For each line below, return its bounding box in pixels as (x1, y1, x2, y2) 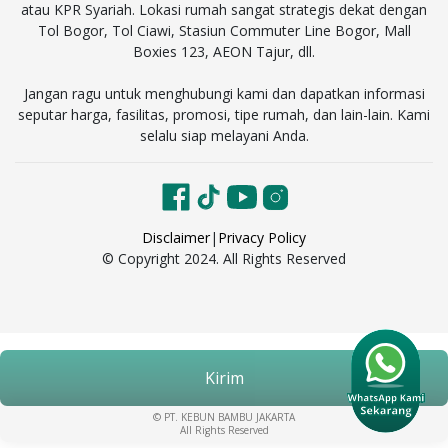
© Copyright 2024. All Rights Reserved (102, 249, 346, 269)
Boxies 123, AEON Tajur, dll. (133, 42, 315, 62)
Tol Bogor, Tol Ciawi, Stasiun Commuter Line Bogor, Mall (37, 21, 411, 41)
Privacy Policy (218, 228, 306, 248)
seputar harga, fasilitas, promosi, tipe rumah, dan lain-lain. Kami (18, 105, 430, 125)
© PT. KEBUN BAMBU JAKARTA (153, 410, 295, 425)
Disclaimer (142, 228, 210, 248)
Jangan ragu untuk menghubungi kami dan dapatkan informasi (23, 84, 425, 104)
